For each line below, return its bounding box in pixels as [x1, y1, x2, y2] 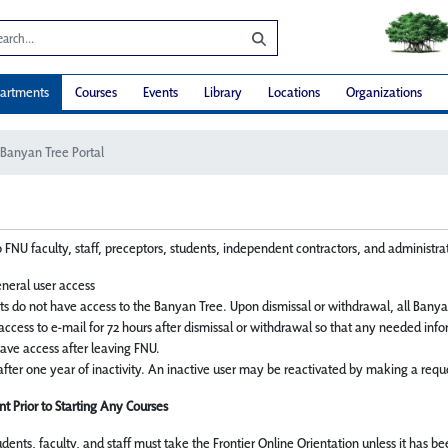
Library [204, 83, 242, 102]
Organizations [346, 83, 422, 102]
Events [143, 83, 178, 102]
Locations [268, 83, 320, 102]
